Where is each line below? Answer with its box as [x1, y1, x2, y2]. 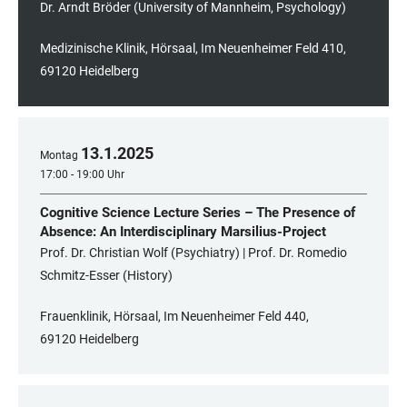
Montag [40, 149, 78, 163]
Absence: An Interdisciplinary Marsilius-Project [40, 223, 326, 241]
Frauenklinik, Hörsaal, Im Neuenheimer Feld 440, [40, 309, 309, 324]
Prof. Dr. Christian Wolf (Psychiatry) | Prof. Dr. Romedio [40, 245, 347, 261]
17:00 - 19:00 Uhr [40, 168, 124, 182]
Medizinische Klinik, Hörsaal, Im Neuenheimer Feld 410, [40, 41, 346, 56]
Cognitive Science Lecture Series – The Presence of [40, 204, 355, 222]
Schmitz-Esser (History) [40, 268, 173, 283]
